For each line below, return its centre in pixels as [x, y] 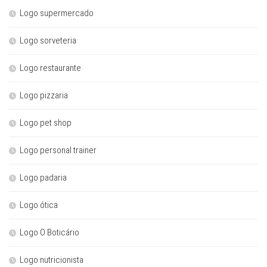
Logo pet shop [46, 122]
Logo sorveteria [48, 40]
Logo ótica [39, 205]
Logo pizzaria [44, 95]
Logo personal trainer [58, 150]
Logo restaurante [50, 68]
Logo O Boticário [49, 232]
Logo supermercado [57, 13]
